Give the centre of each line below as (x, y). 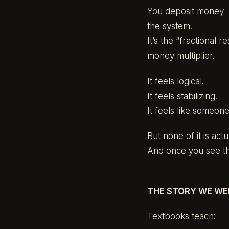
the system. (170, 26)
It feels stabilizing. (182, 96)
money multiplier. (181, 56)
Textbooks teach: (181, 216)
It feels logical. (176, 81)
